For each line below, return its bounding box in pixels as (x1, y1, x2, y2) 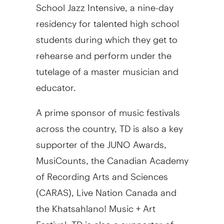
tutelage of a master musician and (35, 57, 178, 77)
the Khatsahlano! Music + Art (35, 194, 155, 214)
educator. (35, 73, 76, 93)
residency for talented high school (35, 9, 179, 29)
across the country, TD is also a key (35, 114, 183, 134)
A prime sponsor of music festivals (35, 98, 180, 118)
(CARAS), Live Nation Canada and (35, 178, 176, 198)
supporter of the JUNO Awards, (35, 130, 166, 150)
